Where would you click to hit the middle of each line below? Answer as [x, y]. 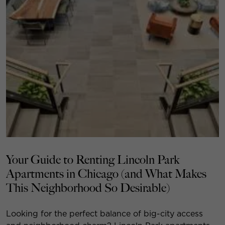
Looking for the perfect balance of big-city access [104, 213]
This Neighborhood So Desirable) [88, 188]
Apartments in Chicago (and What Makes [106, 174]
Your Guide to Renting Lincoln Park [93, 160]
